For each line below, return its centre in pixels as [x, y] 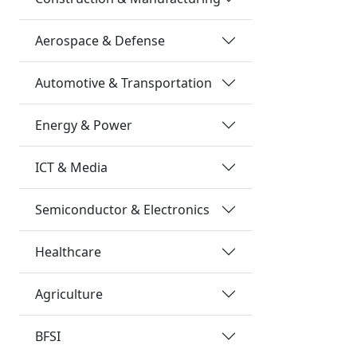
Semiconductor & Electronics [122, 209]
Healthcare [68, 251]
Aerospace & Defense [100, 40]
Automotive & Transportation [124, 82]
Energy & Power [84, 125]
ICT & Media [71, 167]
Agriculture [69, 294]
